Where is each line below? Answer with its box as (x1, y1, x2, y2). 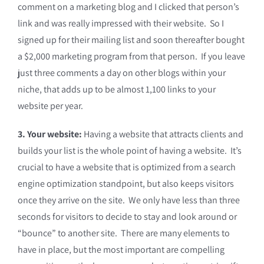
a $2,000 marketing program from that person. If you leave (17, 50, 245, 62)
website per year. (17, 100, 83, 112)
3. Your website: (17, 128, 84, 140)
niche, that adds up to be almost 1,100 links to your (17, 83, 216, 95)
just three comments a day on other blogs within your (17, 67, 226, 79)
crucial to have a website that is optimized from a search (17, 161, 236, 173)
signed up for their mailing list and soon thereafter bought (17, 34, 245, 46)
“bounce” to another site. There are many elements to (17, 227, 230, 239)
